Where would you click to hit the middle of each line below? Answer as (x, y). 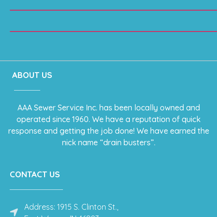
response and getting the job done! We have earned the (108, 131)
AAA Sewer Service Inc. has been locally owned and (108, 108)
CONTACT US (35, 174)
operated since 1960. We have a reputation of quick (108, 119)
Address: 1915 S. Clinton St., (71, 207)
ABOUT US (32, 75)
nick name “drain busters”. (108, 143)
